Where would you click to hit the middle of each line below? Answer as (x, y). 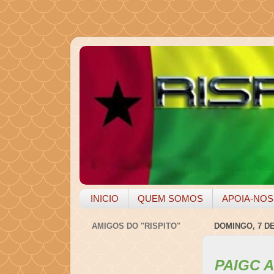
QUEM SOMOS (171, 199)
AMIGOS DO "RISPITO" (136, 226)
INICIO (105, 199)
